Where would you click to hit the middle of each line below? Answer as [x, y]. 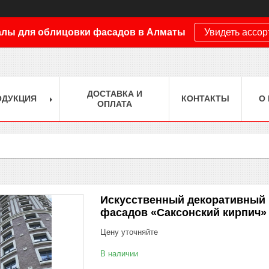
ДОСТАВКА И [114, 93]
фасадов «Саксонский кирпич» [183, 212]
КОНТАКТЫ [205, 98]
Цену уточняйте [129, 232]
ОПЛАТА [114, 104]
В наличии [119, 253]
